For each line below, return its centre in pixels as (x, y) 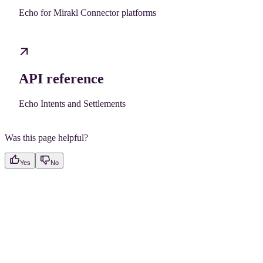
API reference (61, 78)
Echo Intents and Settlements (72, 103)
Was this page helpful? (46, 137)
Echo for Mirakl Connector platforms (87, 13)
